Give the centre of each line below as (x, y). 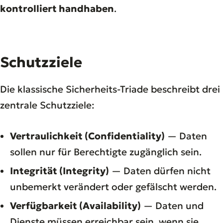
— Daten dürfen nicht (160, 170)
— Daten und (172, 205)
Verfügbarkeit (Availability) (75, 205)
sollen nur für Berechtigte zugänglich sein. (106, 152)
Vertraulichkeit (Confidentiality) (87, 136)
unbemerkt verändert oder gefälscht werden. (113, 186)
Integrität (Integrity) (59, 170)
